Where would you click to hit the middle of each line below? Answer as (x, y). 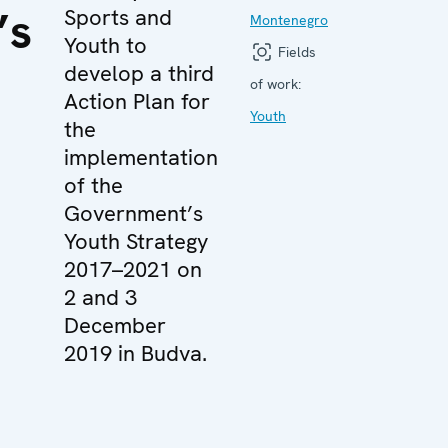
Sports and (118, 17)
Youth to (105, 45)
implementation (141, 157)
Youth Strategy (136, 241)
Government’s (133, 213)
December (115, 325)
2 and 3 (100, 297)
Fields (295, 51)
